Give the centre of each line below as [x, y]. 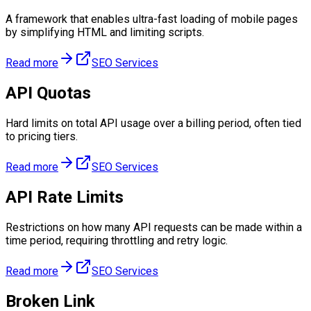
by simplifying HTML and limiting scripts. [105, 33]
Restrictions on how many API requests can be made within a [154, 227]
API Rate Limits [65, 197]
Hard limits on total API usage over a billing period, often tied [153, 124]
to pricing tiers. [42, 137]
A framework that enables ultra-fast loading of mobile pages [152, 19]
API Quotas [48, 93]
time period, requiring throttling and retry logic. [117, 240]
